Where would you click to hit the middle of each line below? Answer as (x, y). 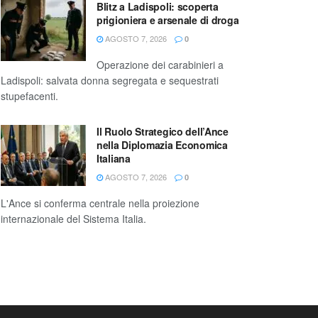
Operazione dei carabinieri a (160, 65)
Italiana (114, 159)
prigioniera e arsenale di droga (168, 20)
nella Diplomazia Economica (162, 145)
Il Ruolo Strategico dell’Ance (163, 132)
